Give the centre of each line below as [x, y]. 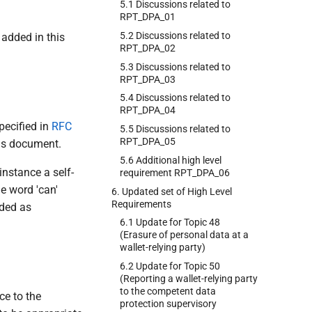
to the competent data [168, 291]
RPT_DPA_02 [148, 48]
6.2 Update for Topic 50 [170, 266]
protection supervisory [168, 304]
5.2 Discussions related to [175, 35]
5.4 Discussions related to [175, 98]
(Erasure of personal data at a [184, 235]
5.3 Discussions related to [175, 67]
